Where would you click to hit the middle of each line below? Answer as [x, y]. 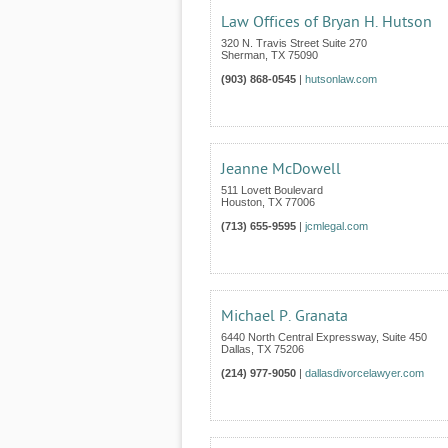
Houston [241, 202]
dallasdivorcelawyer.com [364, 373]
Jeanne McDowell [281, 169]
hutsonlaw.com [341, 79]
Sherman [243, 55]
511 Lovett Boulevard [272, 190]
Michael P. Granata [284, 316]
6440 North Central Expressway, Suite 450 [324, 337]
